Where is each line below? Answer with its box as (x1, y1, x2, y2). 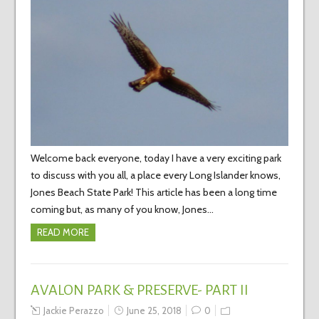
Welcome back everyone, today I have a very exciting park (30, 152, 281, 165)
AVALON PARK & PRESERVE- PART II (30, 282, 249, 298)
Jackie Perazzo (43, 305, 104, 317)
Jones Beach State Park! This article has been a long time (30, 186, 277, 199)
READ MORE (36, 226, 89, 239)
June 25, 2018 (126, 305, 182, 317)
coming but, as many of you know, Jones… (30, 203, 214, 216)
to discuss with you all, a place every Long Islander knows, (30, 169, 281, 182)
